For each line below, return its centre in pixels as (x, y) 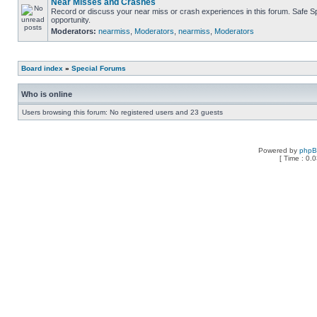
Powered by (279, 150)
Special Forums (99, 68)
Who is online (47, 94)
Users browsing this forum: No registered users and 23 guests (122, 112)
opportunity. (71, 20)
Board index (42, 68)
